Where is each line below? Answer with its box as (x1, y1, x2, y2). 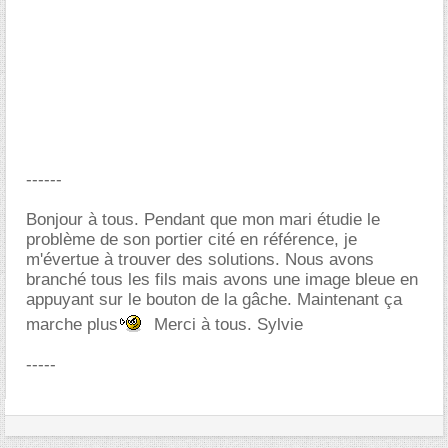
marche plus (26, 315, 118, 334)
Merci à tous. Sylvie (149, 315, 303, 334)
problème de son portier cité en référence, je (26, 230, 357, 249)
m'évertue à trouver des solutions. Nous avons (26, 250, 374, 269)
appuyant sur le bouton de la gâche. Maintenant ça (26, 290, 402, 309)
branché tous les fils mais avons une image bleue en (26, 270, 418, 289)
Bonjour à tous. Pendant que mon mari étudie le (26, 210, 380, 229)
